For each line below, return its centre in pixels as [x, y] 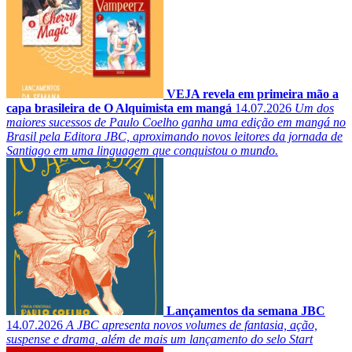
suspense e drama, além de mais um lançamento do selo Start [159, 339]
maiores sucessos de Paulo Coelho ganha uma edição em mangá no [176, 123]
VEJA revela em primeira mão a [253, 94]
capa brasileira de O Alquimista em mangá [119, 108]
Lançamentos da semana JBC [246, 311]
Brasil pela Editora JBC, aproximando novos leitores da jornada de [174, 137]
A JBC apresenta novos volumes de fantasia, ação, [192, 325]
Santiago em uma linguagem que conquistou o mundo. [142, 151]
